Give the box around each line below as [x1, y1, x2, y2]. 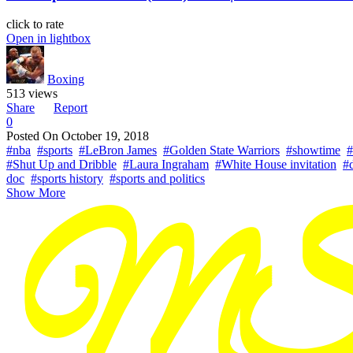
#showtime [286, 143, 340, 158]
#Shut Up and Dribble [6, 158, 117, 172]
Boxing [47, 72, 84, 87]
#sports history [31, 172, 103, 186]
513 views [6, 87, 58, 101]
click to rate [6, 17, 64, 32]
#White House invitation [215, 158, 336, 172]
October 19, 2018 [61, 129, 149, 143]
